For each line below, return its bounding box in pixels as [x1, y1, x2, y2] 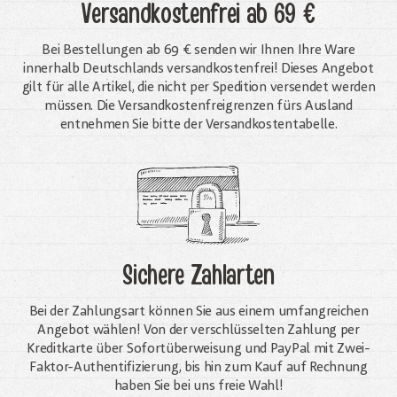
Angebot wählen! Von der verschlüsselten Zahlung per [37, 323, 360, 338]
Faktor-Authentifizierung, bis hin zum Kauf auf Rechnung [29, 360, 368, 375]
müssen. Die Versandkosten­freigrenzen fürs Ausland [44, 98, 353, 113]
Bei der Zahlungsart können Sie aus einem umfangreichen [28, 304, 369, 319]
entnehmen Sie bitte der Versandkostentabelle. [59, 117, 338, 132]
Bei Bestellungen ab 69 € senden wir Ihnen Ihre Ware [42, 43, 355, 58]
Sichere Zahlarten [122, 256, 275, 294]
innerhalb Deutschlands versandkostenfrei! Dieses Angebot [23, 61, 374, 76]
